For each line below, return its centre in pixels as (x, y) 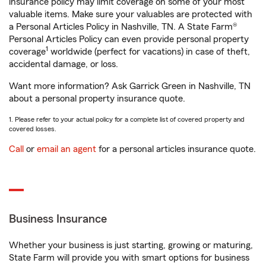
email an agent (66, 149)
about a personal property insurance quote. (97, 99)
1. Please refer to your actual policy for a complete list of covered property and (127, 119)
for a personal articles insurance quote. (176, 149)
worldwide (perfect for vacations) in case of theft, (149, 52)
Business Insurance (58, 219)
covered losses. (33, 129)
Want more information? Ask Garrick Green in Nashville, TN (130, 86)
